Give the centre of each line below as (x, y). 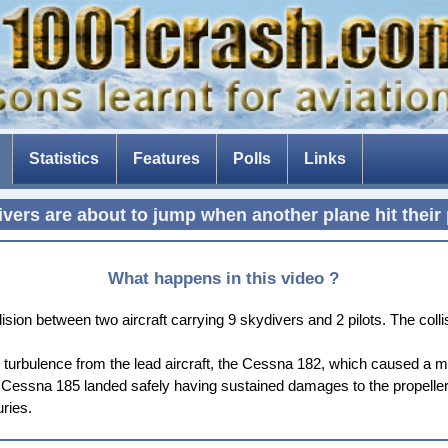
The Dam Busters (192, 350)
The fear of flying (190, 239)
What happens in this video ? (224, 278)
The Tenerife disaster (206, 202)
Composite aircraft (196, 276)
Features (166, 159)
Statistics (64, 159)
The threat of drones (203, 313)
